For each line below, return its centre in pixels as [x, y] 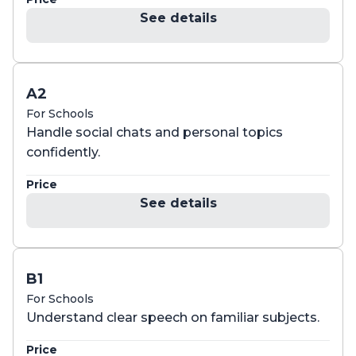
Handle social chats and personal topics [155, 132]
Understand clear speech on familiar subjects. [173, 317]
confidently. [63, 152]
